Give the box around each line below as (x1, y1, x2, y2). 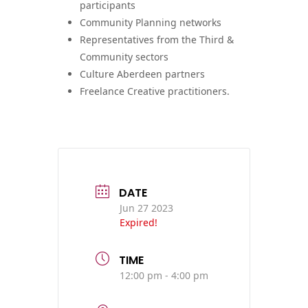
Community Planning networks (80, 15, 221, 29)
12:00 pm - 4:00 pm (120, 268, 208, 282)
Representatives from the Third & (80, 32, 234, 46)
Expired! (120, 215, 157, 229)
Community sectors (80, 49, 168, 63)
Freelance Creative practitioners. (80, 84, 230, 98)
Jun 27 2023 (120, 201, 173, 214)
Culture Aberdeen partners (80, 67, 205, 80)
